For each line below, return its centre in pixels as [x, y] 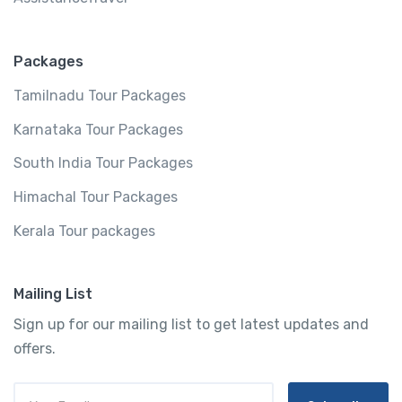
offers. [35, 349]
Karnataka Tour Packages [98, 129]
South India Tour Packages [103, 163]
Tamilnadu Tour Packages [100, 96]
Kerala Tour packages [84, 231]
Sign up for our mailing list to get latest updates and [191, 325]
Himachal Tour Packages [96, 197]
